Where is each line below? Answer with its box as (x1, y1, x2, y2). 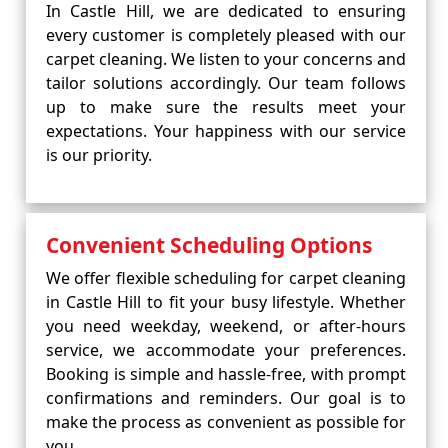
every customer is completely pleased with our (46, 24, 406, 46)
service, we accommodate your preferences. (46, 339, 406, 361)
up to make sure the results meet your (46, 96, 406, 118)
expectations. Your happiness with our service (46, 120, 406, 142)
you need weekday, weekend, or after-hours (46, 315, 406, 337)
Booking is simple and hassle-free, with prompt (46, 363, 406, 385)
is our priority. (46, 144, 152, 166)
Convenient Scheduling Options (46, 231, 372, 259)
